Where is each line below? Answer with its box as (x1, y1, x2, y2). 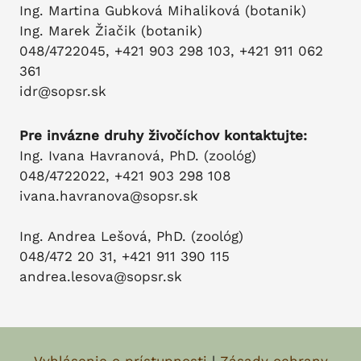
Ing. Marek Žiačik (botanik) (19, 22, 202, 39)
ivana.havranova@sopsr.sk (19, 187, 198, 204)
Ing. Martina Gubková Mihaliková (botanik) (19, 2, 306, 19)
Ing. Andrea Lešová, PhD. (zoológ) (19, 227, 243, 244)
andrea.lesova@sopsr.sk (19, 268, 182, 284)
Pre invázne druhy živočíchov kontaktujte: (19, 127, 307, 143)
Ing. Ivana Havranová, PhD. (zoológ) (19, 147, 256, 164)
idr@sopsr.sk (19, 82, 106, 99)
